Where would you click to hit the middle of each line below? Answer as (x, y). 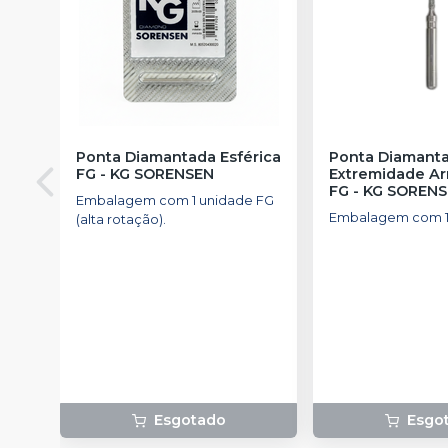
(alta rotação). (121, 219)
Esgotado (189, 419)
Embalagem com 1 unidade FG (175, 200)
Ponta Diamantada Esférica (178, 156)
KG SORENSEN (162, 173)
